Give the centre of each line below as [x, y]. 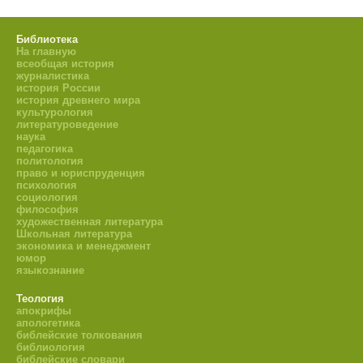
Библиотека [47, 39]
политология [50, 161]
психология [47, 185]
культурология [55, 112]
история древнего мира [78, 100]
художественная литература [90, 222]
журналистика [53, 76]
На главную [46, 51]
